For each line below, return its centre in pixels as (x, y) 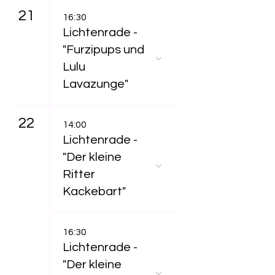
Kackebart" (94, 192)
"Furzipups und (103, 50)
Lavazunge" (95, 84)
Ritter (79, 174)
